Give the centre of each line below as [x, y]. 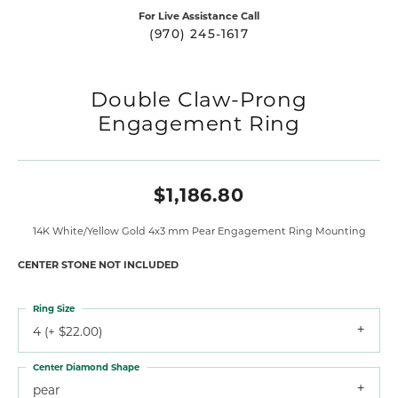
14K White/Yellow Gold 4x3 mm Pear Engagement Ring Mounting [199, 230]
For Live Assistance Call [199, 15]
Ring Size [54, 308]
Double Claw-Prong [199, 98]
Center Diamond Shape [86, 366]
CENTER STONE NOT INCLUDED [98, 264]
